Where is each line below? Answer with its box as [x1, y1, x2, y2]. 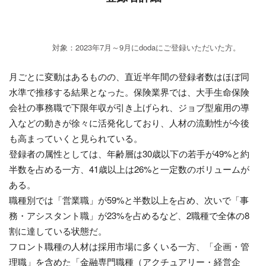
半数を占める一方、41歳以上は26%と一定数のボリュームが [9, 162, 249, 175]
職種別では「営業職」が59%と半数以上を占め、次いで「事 [9, 193, 249, 206]
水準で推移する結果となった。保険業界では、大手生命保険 [9, 85, 249, 98]
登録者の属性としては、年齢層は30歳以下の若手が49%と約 [9, 147, 249, 160]
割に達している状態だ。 [9, 224, 107, 237]
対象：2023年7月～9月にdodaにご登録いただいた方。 [52, 41, 240, 53]
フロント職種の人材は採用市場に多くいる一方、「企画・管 [9, 239, 249, 252]
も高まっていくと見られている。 [9, 131, 142, 144]
